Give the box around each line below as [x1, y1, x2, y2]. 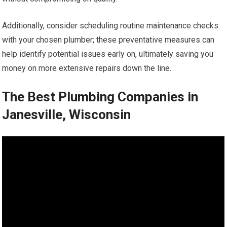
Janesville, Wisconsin [2, 107, 131, 123]
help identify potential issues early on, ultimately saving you [2, 49, 214, 59]
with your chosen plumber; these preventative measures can [2, 35, 215, 45]
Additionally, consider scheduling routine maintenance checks [2, 21, 219, 31]
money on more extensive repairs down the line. [2, 63, 172, 73]
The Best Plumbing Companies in [2, 89, 199, 105]
